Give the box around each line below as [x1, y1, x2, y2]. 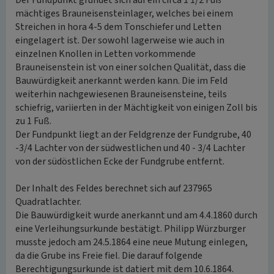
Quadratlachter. [15, 195, 81, 209]
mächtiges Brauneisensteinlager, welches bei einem [15, 7, 233, 20]
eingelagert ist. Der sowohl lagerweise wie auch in [15, 34, 224, 47]
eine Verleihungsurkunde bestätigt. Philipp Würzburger [15, 222, 246, 235]
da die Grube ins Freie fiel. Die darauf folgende [15, 249, 202, 262]
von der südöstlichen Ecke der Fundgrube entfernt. [15, 155, 224, 168]
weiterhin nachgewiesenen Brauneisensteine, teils [15, 87, 227, 101]
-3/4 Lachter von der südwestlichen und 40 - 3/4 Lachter [15, 141, 245, 155]
